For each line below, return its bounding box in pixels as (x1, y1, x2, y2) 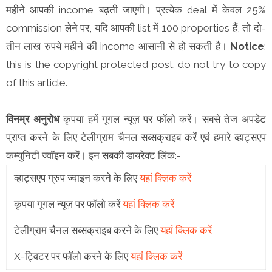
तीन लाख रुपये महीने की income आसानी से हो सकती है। (6, 39, 230, 52)
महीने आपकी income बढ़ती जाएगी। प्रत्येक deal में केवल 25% (6, 3, 266, 16)
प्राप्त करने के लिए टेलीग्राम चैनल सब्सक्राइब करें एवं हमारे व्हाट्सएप (6, 131, 266, 143)
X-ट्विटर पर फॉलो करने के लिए (14, 250, 131, 262)
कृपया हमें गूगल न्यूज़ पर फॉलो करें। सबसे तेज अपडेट (63, 112, 267, 125)
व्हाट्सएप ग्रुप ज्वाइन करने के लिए (14, 171, 140, 184)
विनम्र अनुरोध (6, 112, 64, 125)
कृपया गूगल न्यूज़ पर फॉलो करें (14, 197, 123, 210)
